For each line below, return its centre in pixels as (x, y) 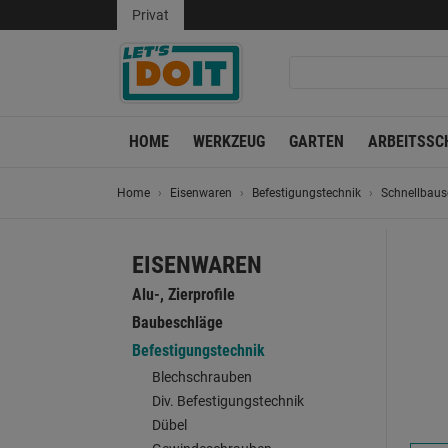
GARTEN (316, 141)
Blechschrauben (202, 377)
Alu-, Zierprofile (183, 294)
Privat (150, 15)
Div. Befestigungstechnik (228, 401)
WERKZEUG (229, 141)
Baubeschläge (177, 322)
